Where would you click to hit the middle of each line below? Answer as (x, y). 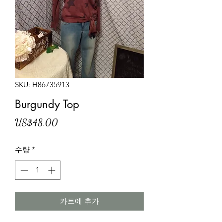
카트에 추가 (79, 201)
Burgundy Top (47, 104)
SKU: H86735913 (42, 84)
